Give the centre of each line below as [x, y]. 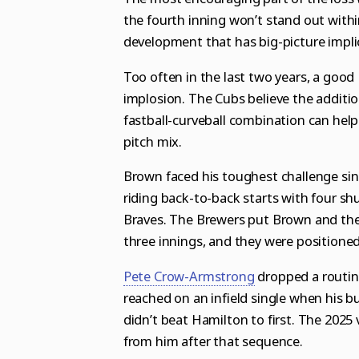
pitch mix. [153, 141]
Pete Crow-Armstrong [189, 276]
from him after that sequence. [213, 341]
